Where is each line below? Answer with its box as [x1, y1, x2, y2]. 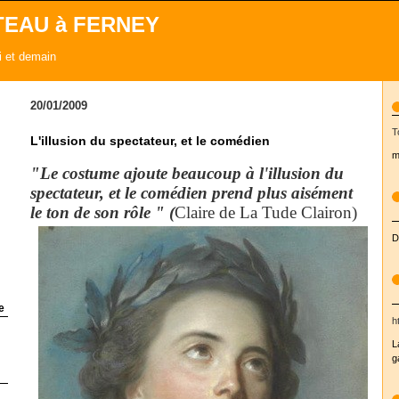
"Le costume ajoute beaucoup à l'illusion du [29, 164, 344, 183]
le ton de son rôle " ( [29, 203, 175, 222]
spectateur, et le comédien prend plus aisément [29, 183, 353, 202]
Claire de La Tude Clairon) [174, 203, 357, 222]
